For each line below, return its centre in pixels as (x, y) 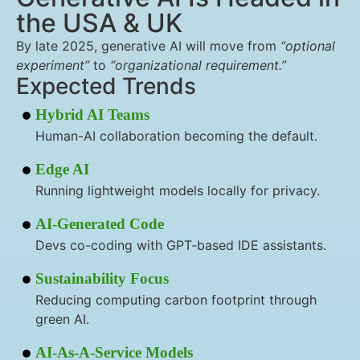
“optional (308, 46)
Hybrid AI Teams (92, 115)
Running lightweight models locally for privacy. (178, 190)
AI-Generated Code (100, 224)
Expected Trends (106, 86)
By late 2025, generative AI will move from (148, 46)
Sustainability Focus (102, 278)
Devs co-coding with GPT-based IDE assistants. (181, 245)
